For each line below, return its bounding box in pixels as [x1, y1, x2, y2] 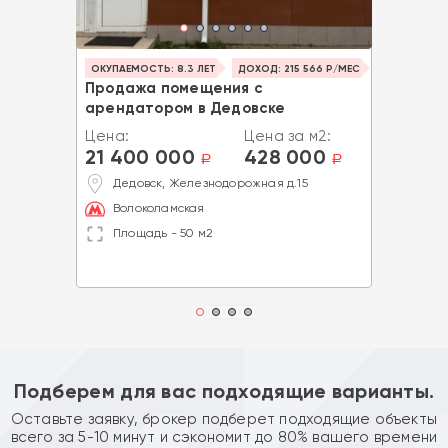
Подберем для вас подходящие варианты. [13, 378, 435, 403]
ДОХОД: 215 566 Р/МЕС [238, 63, 360, 76]
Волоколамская [113, 201, 205, 216]
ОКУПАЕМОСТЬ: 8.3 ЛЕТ [91, 63, 216, 76]
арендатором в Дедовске [85, 99, 286, 118]
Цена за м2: [244, 127, 332, 146]
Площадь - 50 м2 [113, 226, 213, 241]
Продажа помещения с [85, 79, 263, 98]
